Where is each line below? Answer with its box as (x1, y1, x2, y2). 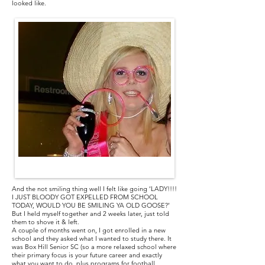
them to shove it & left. (12, 218, 79, 226)
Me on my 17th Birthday (18, 160, 106, 171)
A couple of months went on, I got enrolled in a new (12, 226, 166, 234)
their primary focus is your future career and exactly (12, 251, 162, 259)
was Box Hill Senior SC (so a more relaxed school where (12, 243, 176, 251)
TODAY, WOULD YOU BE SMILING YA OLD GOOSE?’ (12, 201, 170, 209)
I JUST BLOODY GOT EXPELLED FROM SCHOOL (12, 193, 158, 201)
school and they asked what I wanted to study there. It (12, 234, 172, 243)
